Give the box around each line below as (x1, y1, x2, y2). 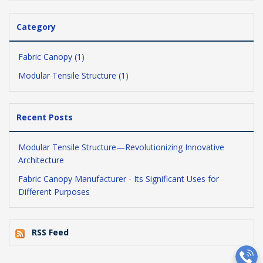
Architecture (18, 154, 64, 166)
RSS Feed (32, 227, 69, 238)
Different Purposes (18, 186, 90, 198)
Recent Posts (16, 112, 73, 123)
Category (16, 21, 56, 33)
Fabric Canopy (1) (18, 51, 85, 63)
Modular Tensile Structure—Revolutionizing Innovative (18, 141, 224, 153)
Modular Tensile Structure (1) (18, 70, 129, 82)
